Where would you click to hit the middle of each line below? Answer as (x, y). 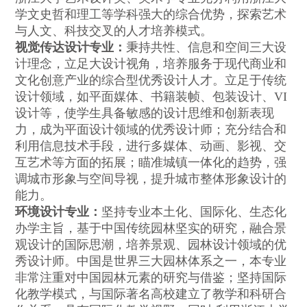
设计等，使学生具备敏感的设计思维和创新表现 (145, 113)
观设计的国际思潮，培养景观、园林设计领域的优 (151, 245)
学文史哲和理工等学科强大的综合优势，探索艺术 (151, 15)
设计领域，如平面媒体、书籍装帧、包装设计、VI (151, 97)
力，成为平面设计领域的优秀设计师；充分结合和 (151, 130)
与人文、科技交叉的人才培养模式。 (114, 31)
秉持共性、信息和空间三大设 (207, 48)
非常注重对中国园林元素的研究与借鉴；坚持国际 (151, 278)
